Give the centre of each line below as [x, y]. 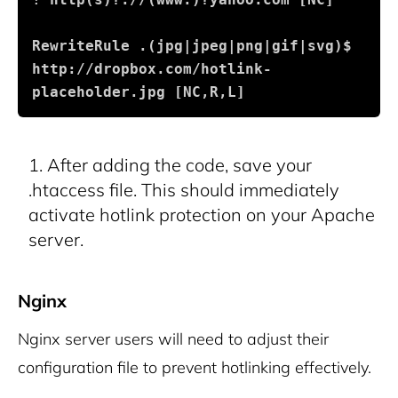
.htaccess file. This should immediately [184, 190]
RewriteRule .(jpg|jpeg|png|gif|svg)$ [192, 46]
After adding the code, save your [179, 165]
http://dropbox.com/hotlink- [152, 69]
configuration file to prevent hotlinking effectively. [195, 368]
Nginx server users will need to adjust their [173, 339]
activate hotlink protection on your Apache [202, 215]
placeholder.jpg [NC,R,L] [139, 92]
